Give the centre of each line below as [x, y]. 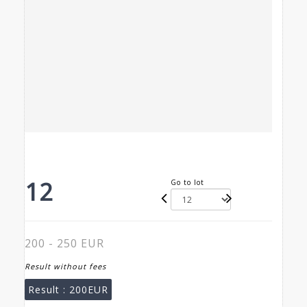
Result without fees [65, 267]
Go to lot [187, 183]
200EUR [89, 290]
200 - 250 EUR [64, 244]
